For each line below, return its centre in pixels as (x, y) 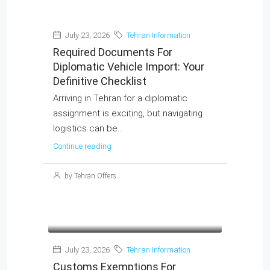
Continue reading (82, 146)
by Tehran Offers (89, 176)
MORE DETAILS (78, 150)
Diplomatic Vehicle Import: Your (129, 67)
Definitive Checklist (100, 81)
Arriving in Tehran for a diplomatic (120, 98)
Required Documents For (113, 52)
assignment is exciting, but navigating (128, 113)
